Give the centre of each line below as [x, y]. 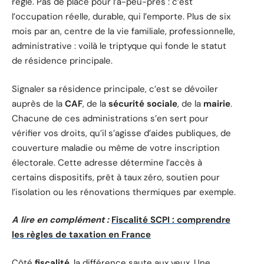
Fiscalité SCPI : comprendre [171, 220]
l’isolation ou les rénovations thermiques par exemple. [124, 192]
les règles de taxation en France [81, 235]
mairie [217, 103]
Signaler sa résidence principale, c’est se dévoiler [115, 89]
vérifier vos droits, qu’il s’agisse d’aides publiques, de [121, 133]
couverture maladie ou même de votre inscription [116, 148]
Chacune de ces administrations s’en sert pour [110, 118]
